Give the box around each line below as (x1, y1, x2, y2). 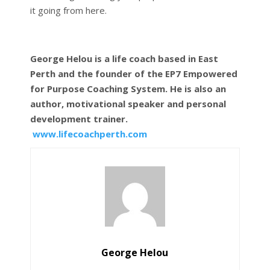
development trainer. (30, 112, 128, 125)
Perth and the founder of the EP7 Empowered (30, 67, 237, 80)
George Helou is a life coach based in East (30, 52, 218, 64)
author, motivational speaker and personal (30, 97, 226, 110)
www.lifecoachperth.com (32, 127, 147, 140)
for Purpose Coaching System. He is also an (30, 82, 226, 95)
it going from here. (30, 4, 107, 16)
